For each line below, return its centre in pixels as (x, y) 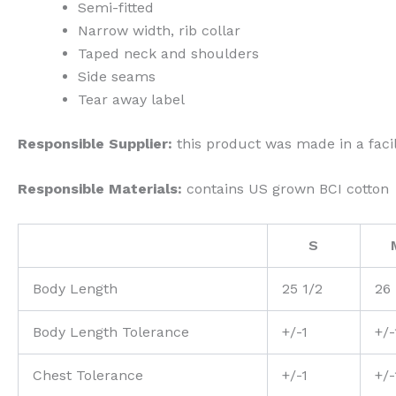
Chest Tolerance (88, 375)
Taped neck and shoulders (168, 53)
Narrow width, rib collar (159, 30)
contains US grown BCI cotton (285, 189)
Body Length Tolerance (110, 331)
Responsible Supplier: (95, 143)
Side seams (116, 76)
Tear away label (131, 99)
